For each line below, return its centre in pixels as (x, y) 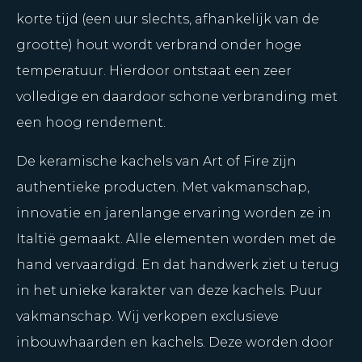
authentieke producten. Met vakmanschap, (163, 187)
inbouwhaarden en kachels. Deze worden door (175, 342)
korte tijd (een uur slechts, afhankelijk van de (168, 19)
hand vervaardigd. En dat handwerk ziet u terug (178, 265)
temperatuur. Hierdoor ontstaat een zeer (154, 71)
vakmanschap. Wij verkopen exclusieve (147, 316)
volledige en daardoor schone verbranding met (177, 97)
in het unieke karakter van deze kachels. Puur (169, 290)
